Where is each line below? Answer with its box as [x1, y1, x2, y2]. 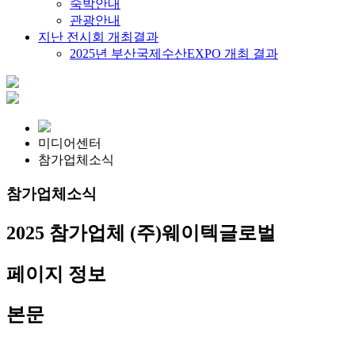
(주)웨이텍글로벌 [125, 222, 276, 243]
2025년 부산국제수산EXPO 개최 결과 [70, 47, 278, 60]
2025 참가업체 [6, 222, 125, 243]
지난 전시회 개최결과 [38, 30, 158, 44]
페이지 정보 [6, 263, 106, 284]
